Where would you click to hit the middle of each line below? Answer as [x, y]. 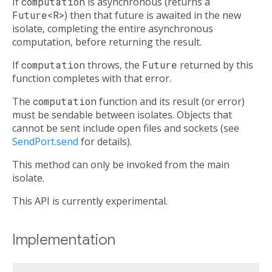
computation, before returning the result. [107, 42]
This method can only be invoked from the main [121, 165]
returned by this [215, 65]
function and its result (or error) [171, 102]
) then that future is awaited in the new [153, 15]
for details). [105, 142]
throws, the [114, 65]
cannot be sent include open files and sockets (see [126, 128]
